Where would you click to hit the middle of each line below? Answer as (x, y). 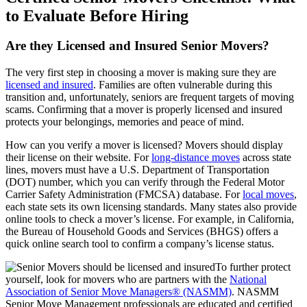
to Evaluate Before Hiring (97, 15)
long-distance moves (196, 158)
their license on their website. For (78, 158)
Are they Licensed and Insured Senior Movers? (137, 46)
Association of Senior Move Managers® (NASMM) (119, 292)
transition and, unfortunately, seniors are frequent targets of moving (150, 97)
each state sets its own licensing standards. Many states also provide (151, 207)
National (248, 280)
